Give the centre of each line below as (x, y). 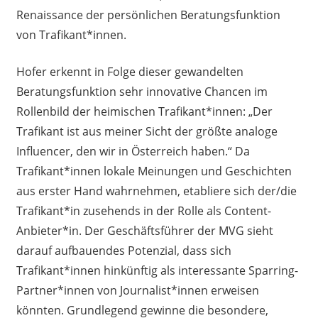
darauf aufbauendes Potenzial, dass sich (124, 251)
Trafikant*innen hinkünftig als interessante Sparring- (157, 271)
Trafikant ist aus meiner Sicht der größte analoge (147, 132)
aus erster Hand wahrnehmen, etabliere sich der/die (156, 191)
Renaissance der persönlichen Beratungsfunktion (148, 15)
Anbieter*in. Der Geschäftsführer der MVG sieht (144, 231)
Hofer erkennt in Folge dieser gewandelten (130, 72)
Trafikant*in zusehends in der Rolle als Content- (143, 211)
